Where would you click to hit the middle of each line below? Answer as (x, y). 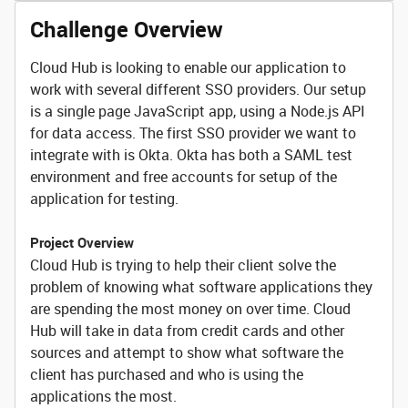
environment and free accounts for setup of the (184, 177)
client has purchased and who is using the (167, 374)
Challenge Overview (127, 29)
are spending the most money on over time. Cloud (190, 309)
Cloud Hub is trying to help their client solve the (183, 265)
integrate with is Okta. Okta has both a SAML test (191, 155)
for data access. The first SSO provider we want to (193, 133)
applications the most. (103, 396)
